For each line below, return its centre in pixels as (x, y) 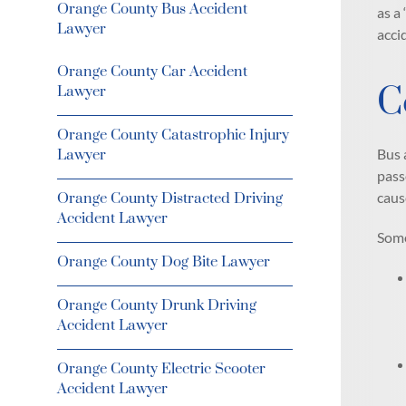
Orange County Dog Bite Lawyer (163, 262)
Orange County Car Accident (152, 72)
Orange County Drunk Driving (156, 305)
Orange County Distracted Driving (169, 198)
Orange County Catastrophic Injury (173, 135)
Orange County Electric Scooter (161, 369)
